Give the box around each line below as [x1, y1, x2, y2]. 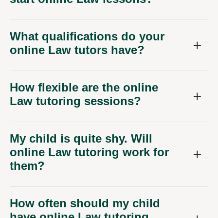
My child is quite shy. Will [10, 132, 152, 145]
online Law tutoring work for [10, 145, 169, 159]
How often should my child [10, 197, 160, 210]
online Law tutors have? [10, 43, 145, 57]
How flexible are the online [10, 81, 158, 94]
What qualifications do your [10, 30, 164, 43]
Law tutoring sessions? [10, 94, 141, 108]
